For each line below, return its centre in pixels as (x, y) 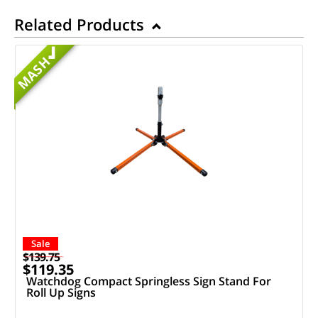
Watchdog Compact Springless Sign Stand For (148, 281)
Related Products (81, 24)
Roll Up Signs (61, 292)
